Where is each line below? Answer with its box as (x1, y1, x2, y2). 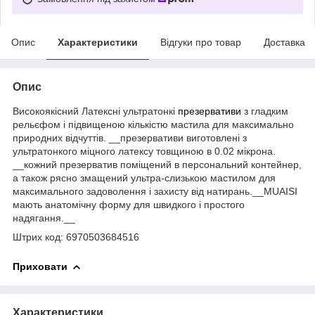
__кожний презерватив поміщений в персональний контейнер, (13, 158, 302, 170)
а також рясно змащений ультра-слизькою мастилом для (13, 172, 276, 184)
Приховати (13, 260, 67, 272)
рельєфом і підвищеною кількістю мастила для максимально (13, 118, 294, 130)
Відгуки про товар (160, 36, 241, 48)
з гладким (241, 105, 288, 117)
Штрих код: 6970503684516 (13, 231, 139, 243)
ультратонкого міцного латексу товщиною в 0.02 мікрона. (13, 145, 276, 157)
